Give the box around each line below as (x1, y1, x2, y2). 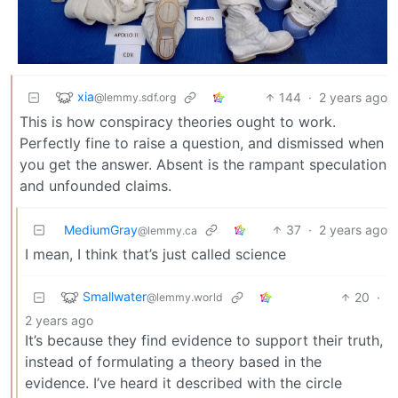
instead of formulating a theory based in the (25, 352, 322, 370)
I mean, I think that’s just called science (25, 244, 286, 263)
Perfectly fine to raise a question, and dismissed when (20, 133, 384, 152)
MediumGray (64, 221, 138, 237)
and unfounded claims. (20, 176, 171, 195)
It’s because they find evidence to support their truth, (25, 330, 383, 349)
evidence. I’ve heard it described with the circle (25, 373, 342, 392)
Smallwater (83, 288, 147, 304)
